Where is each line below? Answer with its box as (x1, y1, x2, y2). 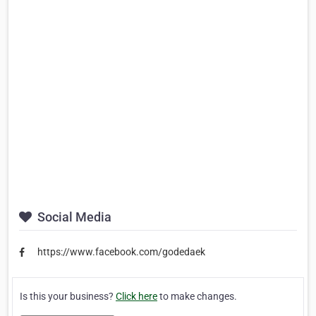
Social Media (35, 209, 111, 224)
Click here (116, 290, 157, 302)
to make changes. (157, 290, 237, 302)
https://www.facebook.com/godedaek (37, 246, 205, 257)
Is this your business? (20, 290, 116, 302)
